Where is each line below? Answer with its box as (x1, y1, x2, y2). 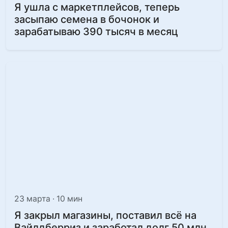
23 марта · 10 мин (14, 194, 82, 204)
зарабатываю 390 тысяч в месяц (14, 25, 178, 38)
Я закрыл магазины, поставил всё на (14, 209, 196, 221)
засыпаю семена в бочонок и (14, 13, 159, 25)
